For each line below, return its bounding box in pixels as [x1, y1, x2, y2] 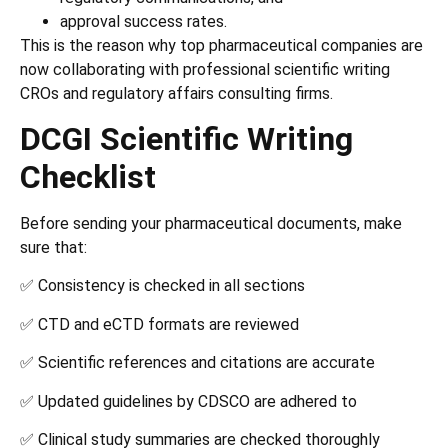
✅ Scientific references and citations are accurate [20, 353, 375, 373]
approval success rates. [60, 11, 227, 31]
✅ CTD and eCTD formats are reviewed [20, 314, 299, 334]
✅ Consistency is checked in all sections [20, 276, 305, 296]
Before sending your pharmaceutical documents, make [20, 214, 402, 234]
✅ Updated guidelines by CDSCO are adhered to [20, 391, 357, 411]
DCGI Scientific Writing [20, 120, 353, 159]
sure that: [20, 238, 87, 258]
